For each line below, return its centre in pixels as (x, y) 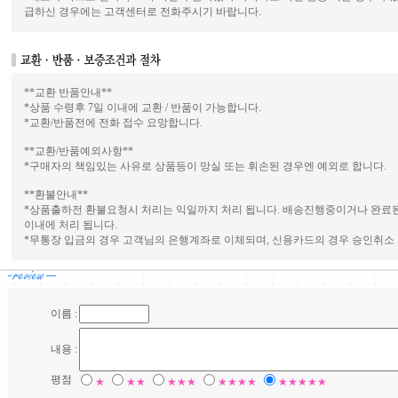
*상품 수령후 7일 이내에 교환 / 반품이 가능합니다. (142, 107)
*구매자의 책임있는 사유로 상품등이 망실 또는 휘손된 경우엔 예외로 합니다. (205, 166)
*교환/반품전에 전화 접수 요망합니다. (113, 123)
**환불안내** (56, 195)
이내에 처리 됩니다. (70, 225)
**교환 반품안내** (68, 92)
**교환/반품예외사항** (78, 151)
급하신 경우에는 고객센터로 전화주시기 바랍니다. (142, 12)
